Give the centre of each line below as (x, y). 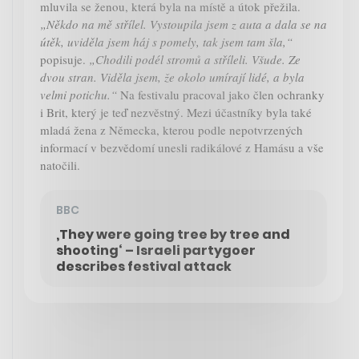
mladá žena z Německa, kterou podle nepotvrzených (171, 130)
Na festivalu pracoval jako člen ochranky (221, 95)
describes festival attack (144, 267)
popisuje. (65, 60)
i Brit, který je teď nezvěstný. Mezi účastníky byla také (176, 113)
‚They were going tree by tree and (173, 235)
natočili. (60, 165)
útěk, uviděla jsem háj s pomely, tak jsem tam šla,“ (166, 42)
